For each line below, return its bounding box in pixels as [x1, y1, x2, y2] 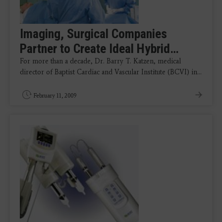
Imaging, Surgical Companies [20, 26, 167, 41]
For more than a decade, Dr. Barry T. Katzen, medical [20, 57, 181, 65]
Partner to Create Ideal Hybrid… [20, 41, 178, 56]
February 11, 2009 [33, 92, 76, 99]
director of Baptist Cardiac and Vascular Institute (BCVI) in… [20, 68, 202, 76]
